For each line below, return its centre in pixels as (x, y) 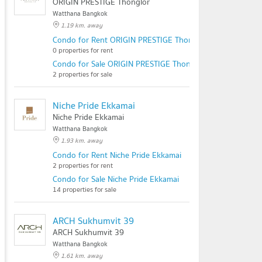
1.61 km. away (82, 256)
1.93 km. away (82, 140)
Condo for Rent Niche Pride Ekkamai (117, 155)
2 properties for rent (83, 165)
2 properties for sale (82, 74)
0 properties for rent (83, 50)
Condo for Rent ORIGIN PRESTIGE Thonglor (130, 40)
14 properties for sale (85, 189)
